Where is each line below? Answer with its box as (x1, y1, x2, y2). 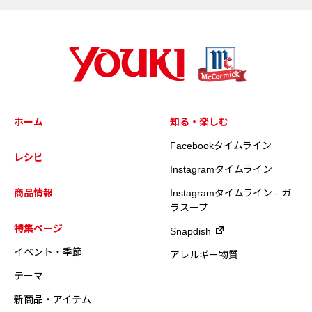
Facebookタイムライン (170, 139, 272, 151)
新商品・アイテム (14, 293, 91, 305)
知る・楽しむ (170, 116, 228, 127)
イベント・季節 (14, 246, 82, 258)
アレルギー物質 (170, 249, 238, 260)
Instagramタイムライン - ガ (170, 187, 291, 198)
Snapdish (170, 225, 211, 237)
